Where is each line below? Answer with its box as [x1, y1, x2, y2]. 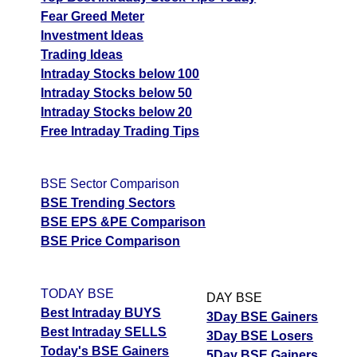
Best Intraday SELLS [41, 325, 167, 339]
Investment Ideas [41, 29, 144, 43]
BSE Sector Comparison [41, 177, 180, 191]
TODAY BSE [41, 287, 115, 301]
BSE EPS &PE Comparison [41, 215, 206, 229]
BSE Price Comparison [41, 234, 181, 249]
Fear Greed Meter [41, 10, 145, 24]
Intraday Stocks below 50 [41, 86, 193, 100]
